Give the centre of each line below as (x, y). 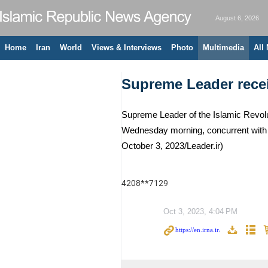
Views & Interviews (127, 48)
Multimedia (223, 48)
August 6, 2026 (237, 18)
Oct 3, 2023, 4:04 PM (200, 211)
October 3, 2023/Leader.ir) (172, 146)
